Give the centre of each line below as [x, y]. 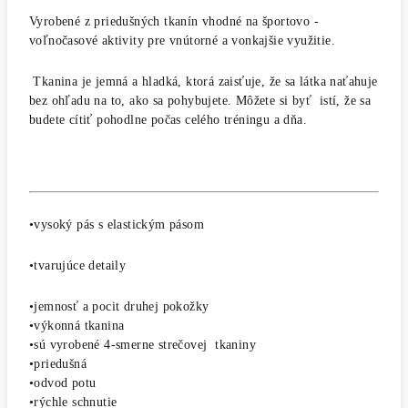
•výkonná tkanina [77, 325]
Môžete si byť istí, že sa [303, 100]
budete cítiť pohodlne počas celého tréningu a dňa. [170, 119]
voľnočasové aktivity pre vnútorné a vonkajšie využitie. [184, 40]
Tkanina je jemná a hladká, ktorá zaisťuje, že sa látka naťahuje [205, 81]
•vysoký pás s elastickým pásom [119, 224]
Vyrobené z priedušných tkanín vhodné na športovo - [174, 21]
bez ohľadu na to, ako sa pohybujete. [133, 100]
